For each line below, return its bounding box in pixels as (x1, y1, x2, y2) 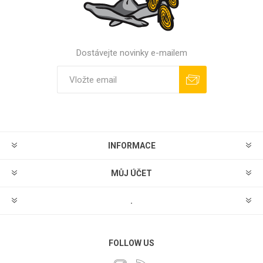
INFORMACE (107, 141, 156, 150)
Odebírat (104, 93, 130, 102)
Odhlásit (148, 93, 175, 102)
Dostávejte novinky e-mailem (76, 48, 187, 58)
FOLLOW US (109, 238, 154, 248)
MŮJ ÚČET (111, 168, 152, 178)
